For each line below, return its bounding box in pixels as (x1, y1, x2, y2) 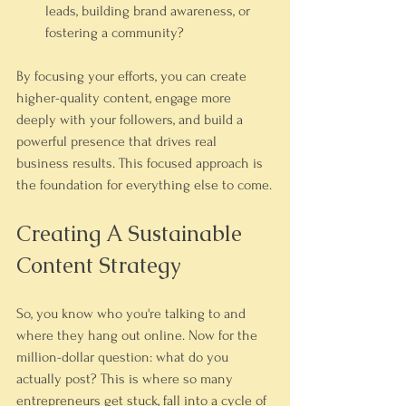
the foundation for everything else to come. (16, 177, 272, 193)
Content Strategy (16, 251, 181, 279)
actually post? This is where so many (16, 371, 237, 387)
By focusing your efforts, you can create (16, 68, 250, 84)
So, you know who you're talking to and (16, 305, 249, 322)
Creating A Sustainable (16, 219, 247, 247)
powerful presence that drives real (16, 133, 220, 150)
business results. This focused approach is (16, 155, 266, 171)
